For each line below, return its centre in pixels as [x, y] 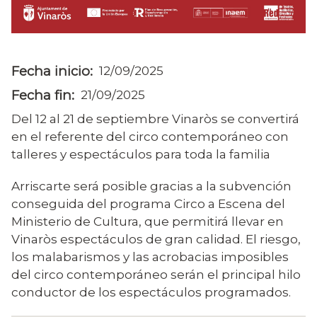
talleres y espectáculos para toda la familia [141, 154]
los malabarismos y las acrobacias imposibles [150, 257]
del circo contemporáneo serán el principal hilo [156, 275]
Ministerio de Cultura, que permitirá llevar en [148, 221]
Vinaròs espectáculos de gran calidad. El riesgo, [156, 239]
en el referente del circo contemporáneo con [150, 136]
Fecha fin [41, 95]
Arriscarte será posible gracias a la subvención [151, 186]
